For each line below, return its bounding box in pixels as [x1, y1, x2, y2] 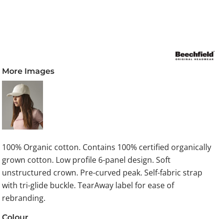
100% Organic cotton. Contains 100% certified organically [2, 142, 212, 153]
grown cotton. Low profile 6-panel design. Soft [2, 154, 171, 166]
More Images [2, 66, 55, 76]
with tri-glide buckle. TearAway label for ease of [2, 180, 175, 191]
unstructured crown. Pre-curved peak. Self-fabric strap [2, 167, 203, 178]
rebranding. [2, 193, 46, 204]
